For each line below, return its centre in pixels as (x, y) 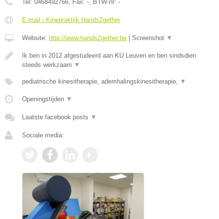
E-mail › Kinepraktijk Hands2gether (71, 20)
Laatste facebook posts (56, 117)
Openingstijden (44, 99)
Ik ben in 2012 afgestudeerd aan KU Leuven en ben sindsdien (109, 55)
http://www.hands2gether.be (88, 38)
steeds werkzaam (48, 65)
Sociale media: (43, 135)
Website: (35, 38)
